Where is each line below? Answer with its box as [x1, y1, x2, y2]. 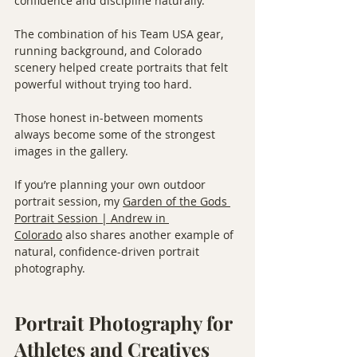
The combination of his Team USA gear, [14, 26, 226, 41]
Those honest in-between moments [14, 110, 206, 125]
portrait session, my [14, 194, 123, 209]
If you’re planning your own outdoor [14, 177, 209, 192]
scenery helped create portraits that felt [14, 60, 231, 75]
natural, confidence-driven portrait [14, 244, 202, 259]
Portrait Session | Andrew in [14, 210, 169, 226]
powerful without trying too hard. [14, 76, 192, 92]
